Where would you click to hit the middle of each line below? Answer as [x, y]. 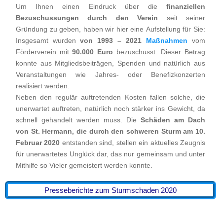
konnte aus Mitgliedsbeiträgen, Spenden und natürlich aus [110, 63]
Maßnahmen [167, 40]
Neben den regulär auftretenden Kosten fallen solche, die [110, 97]
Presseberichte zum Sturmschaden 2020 [110, 190]
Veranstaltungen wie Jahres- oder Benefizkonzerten [110, 74]
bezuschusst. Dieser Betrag [161, 52]
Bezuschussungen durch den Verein [87, 18]
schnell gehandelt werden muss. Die [78, 120]
